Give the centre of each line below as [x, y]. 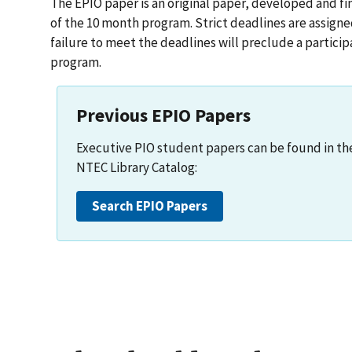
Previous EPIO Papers [163, 115]
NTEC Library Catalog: [136, 167]
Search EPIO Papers [149, 205]
